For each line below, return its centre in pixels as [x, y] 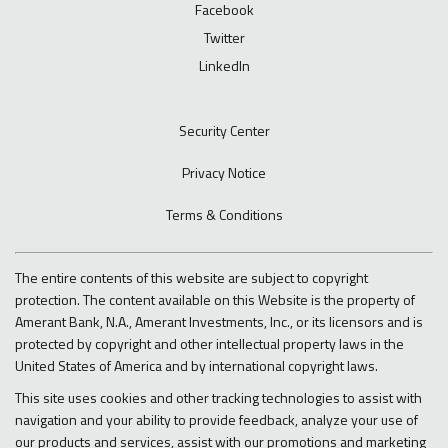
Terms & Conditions [224, 215]
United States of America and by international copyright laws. [196, 366]
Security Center [224, 131]
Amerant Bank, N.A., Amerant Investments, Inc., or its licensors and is [219, 322]
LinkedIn [224, 66]
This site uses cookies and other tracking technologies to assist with [218, 398]
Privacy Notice [224, 173]
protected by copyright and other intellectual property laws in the [209, 344]
